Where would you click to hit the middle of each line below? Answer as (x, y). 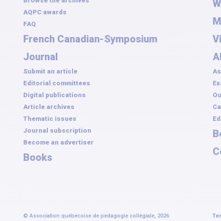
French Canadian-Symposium (90, 39)
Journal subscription (57, 130)
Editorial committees (57, 83)
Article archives (49, 107)
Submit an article (50, 71)
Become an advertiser (58, 142)
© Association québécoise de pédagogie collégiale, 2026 (96, 216)
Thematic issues (50, 119)
